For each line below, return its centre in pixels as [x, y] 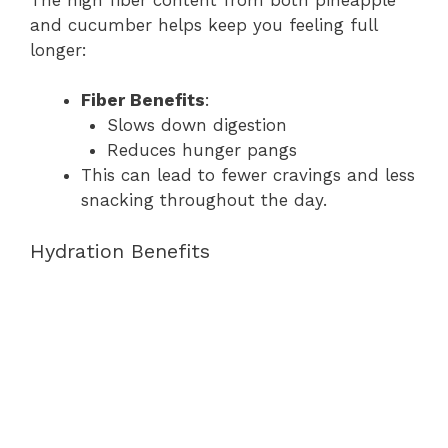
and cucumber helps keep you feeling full [203, 24]
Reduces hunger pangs [201, 150]
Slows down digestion [196, 125]
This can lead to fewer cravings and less [248, 175]
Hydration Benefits [120, 250]
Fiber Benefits [143, 100]
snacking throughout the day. [204, 200]
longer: [58, 49]
